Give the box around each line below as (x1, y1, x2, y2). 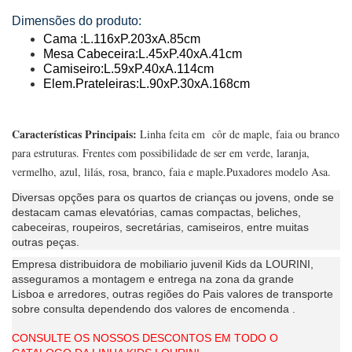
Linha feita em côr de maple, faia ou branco (137, 126, 339, 141)
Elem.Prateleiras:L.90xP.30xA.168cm (43, 76, 250, 90)
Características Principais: (12, 125, 137, 142)
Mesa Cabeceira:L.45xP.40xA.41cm (43, 46, 242, 60)
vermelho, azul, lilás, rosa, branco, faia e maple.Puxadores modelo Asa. (12, 163, 331, 179)
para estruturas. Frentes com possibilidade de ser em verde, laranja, (12, 145, 310, 160)
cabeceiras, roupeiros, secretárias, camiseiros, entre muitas (12, 220, 309, 233)
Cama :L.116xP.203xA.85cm (43, 31, 200, 46)
